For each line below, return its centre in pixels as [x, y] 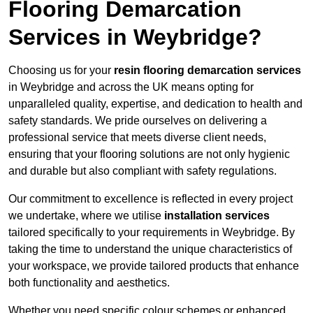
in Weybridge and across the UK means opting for [131, 87]
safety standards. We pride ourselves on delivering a [138, 121]
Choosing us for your [61, 71]
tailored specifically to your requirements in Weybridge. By [152, 233]
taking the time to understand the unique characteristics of [150, 249]
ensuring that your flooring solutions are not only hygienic [149, 154]
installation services [217, 216]
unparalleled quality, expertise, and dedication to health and [155, 104]
